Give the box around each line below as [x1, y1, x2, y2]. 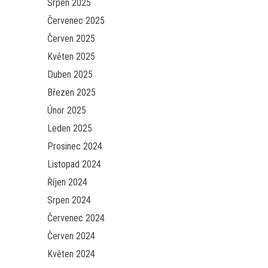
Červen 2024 [47, 230, 95, 242]
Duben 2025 [47, 69, 93, 80]
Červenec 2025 [47, 15, 105, 26]
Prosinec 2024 [47, 141, 102, 152]
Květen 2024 [47, 248, 95, 260]
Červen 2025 [47, 33, 95, 44]
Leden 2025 [47, 123, 92, 134]
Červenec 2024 [47, 212, 105, 224]
